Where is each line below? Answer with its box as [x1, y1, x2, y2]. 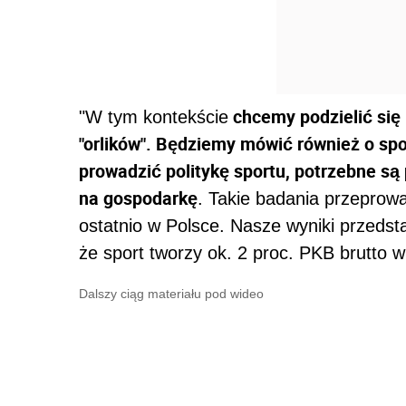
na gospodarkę [79, 186, 198, 210]
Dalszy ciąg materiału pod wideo [79, 286, 264, 301]
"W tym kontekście [79, 107, 228, 127]
